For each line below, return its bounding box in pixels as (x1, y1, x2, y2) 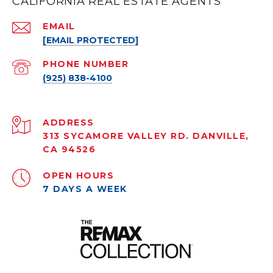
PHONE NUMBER (43, 58, 129, 70)
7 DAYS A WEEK (43, 183, 127, 195)
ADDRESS (43, 117, 94, 129)
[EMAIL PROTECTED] (43, 35, 138, 46)
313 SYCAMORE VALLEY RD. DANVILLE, (43, 130, 249, 142)
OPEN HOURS (43, 170, 114, 182)
